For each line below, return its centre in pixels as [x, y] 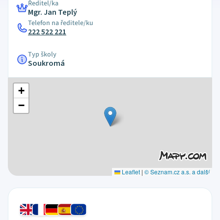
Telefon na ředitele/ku [61, 23]
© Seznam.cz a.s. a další [177, 172]
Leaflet [130, 172]
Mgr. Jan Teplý [53, 12]
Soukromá [46, 63]
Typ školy [42, 55]
